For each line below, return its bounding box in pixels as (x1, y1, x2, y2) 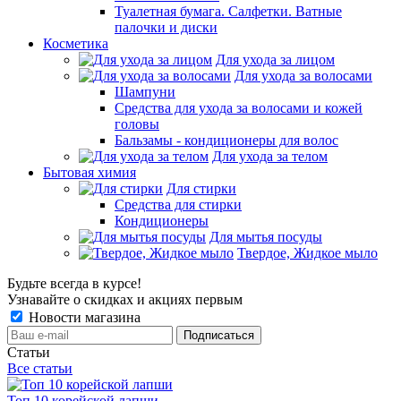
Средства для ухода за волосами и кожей (115, 100, 363, 115)
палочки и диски (115, 20, 218, 35)
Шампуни (115, 84, 175, 99)
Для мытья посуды (209, 229, 322, 244)
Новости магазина (25, 310, 141, 325)
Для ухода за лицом (216, 52, 335, 67)
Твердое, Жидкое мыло (237, 245, 378, 260)
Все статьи (7, 361, 73, 376)
